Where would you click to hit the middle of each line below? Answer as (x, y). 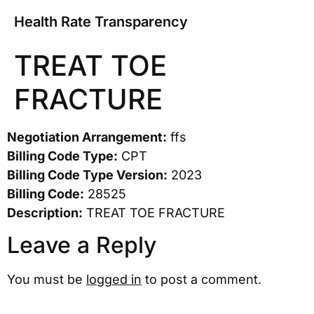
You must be (47, 280)
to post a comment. (202, 280)
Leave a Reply (82, 245)
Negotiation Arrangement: (87, 137)
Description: (45, 213)
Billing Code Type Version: (87, 175)
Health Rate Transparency (101, 22)
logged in (114, 280)
